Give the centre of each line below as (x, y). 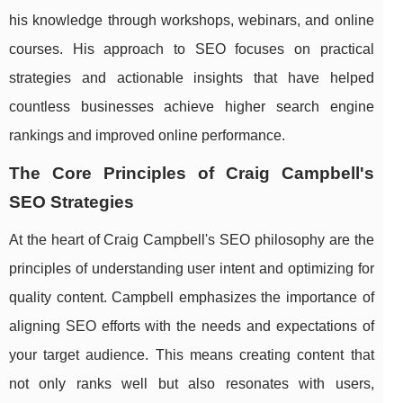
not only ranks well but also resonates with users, (192, 384)
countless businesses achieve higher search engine (192, 107)
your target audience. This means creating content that (192, 355)
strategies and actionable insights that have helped (192, 78)
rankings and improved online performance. (147, 136)
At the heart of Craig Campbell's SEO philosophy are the (192, 240)
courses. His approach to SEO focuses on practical (192, 49)
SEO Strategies (72, 202)
